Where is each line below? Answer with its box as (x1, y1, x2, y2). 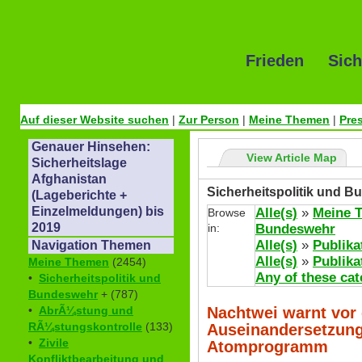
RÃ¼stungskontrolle (28, 320, 142, 334)
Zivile (39, 336, 69, 350)
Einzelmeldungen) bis (32, 204, 164, 219)
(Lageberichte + (32, 188, 127, 203)
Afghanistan (32, 172, 107, 187)
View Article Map (246, 151, 337, 165)
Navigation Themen (32, 238, 151, 253)
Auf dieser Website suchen (20, 113, 169, 127)
